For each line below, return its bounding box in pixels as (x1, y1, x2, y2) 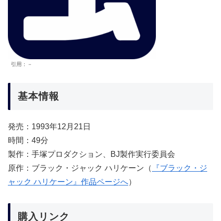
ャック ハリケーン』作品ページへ (8, 178, 128, 186)
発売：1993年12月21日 (8, 122, 91, 131)
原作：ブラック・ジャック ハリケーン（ (8, 164, 152, 173)
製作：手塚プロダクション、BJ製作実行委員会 (8, 150, 175, 159)
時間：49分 (8, 136, 48, 145)
